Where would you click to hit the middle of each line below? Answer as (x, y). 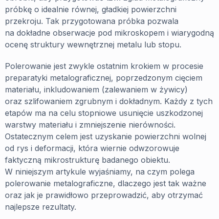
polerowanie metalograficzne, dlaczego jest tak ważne (106, 183)
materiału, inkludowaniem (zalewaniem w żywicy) (96, 89)
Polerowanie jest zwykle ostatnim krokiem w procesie (104, 66)
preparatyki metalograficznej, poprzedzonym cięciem (104, 78)
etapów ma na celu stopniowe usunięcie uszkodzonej (104, 113)
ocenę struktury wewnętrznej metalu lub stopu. (93, 44)
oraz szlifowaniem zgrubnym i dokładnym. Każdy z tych (109, 101)
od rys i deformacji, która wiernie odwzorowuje (92, 148)
